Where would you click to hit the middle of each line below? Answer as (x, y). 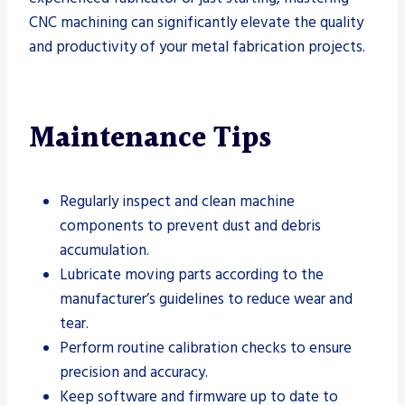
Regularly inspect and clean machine (177, 201)
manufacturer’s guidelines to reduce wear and (206, 299)
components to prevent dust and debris (190, 226)
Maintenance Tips (150, 138)
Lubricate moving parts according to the (192, 274)
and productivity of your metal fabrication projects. (197, 47)
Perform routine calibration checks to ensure (206, 348)
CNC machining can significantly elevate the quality (196, 22)
